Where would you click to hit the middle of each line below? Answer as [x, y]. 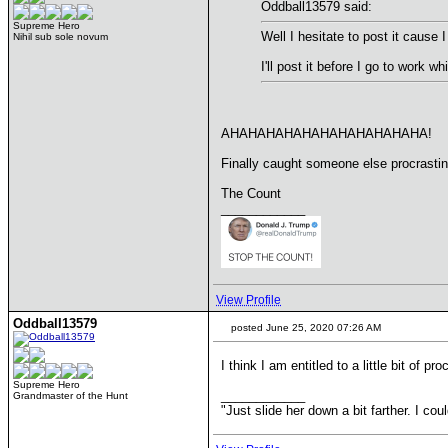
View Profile [248, 300]
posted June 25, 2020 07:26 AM [304, 327]
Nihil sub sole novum [60, 36]
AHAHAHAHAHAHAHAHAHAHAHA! [326, 133]
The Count [251, 193]
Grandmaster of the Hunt [70, 395]
